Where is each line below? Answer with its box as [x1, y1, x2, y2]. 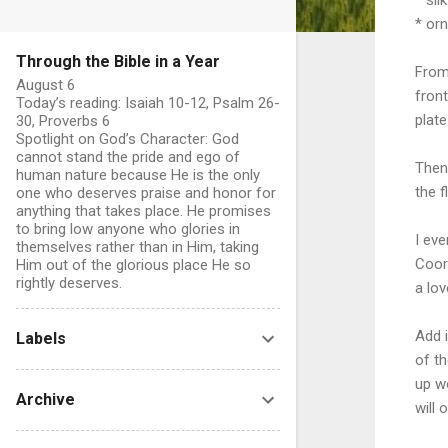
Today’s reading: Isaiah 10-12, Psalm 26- [16, 94, 280, 112]
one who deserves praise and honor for [16, 184, 276, 202]
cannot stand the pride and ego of [16, 148, 240, 166]
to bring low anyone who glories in [16, 220, 240, 238]
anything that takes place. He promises [16, 202, 271, 220]
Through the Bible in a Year [16, 52, 220, 71]
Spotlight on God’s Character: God [16, 130, 239, 148]
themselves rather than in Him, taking [16, 238, 259, 256]
